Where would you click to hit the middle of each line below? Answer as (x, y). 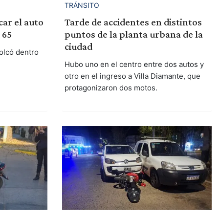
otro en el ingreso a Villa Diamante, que (132, 76)
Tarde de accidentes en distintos (133, 22)
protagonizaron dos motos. (111, 88)
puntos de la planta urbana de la (133, 34)
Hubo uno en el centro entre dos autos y (134, 64)
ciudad (78, 46)
